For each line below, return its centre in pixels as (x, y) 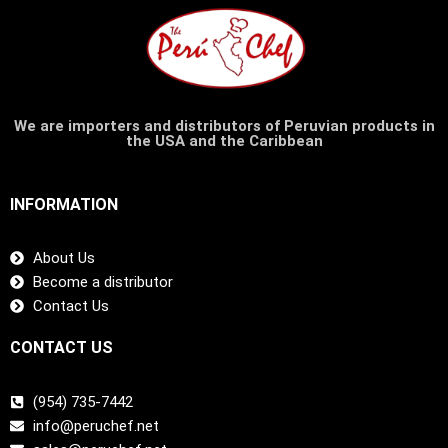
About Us (63, 258)
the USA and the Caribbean (224, 141)
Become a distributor (102, 282)
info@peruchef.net (95, 425)
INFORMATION (64, 205)
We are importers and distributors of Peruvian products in (224, 126)
